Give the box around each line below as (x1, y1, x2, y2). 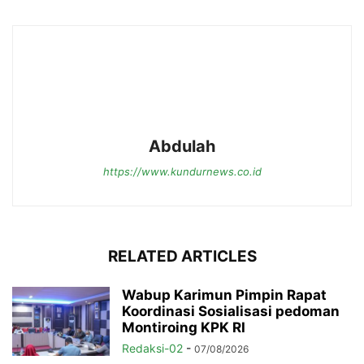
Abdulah (149, 136, 215, 157)
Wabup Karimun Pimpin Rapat (122, 287, 327, 304)
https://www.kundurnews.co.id (102, 165, 262, 179)
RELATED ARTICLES (107, 247, 257, 266)
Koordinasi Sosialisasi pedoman (122, 303, 340, 320)
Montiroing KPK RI (122, 319, 245, 336)
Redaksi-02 (122, 341, 183, 356)
